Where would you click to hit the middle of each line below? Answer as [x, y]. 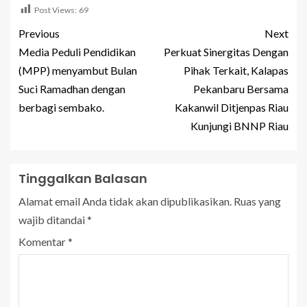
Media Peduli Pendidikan [77, 52]
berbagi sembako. [61, 108]
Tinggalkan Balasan [83, 179]
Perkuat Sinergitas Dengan [226, 52]
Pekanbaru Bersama [241, 89]
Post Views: [56, 10]
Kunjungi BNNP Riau [240, 126]
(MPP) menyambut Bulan [78, 71]
